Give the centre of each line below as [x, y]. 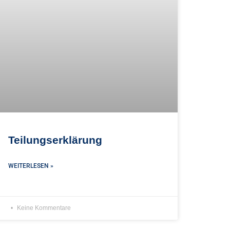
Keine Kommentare [43, 208]
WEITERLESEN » [31, 166]
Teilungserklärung [55, 140]
